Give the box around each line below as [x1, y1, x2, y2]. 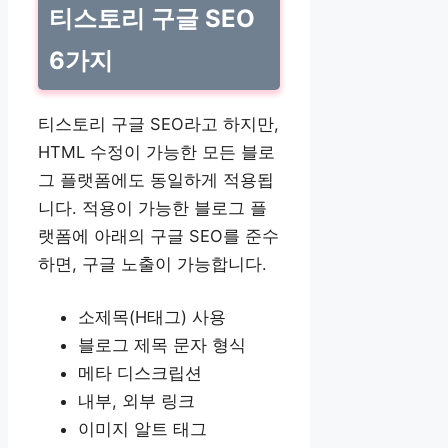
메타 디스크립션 [78, 362, 202, 383]
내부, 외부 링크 [78, 390, 195, 411]
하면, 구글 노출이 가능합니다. [38, 253, 267, 274]
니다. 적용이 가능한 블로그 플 [38, 197, 267, 218]
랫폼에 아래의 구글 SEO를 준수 [38, 225, 279, 246]
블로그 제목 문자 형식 [78, 334, 246, 355]
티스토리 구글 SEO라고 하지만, [38, 113, 279, 134]
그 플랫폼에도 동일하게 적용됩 [38, 169, 274, 190]
